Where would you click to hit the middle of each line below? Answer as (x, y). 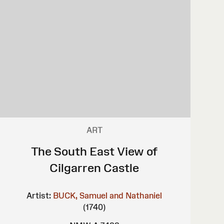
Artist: (39, 195)
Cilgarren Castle (94, 167)
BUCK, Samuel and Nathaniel (108, 195)
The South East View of (94, 151)
